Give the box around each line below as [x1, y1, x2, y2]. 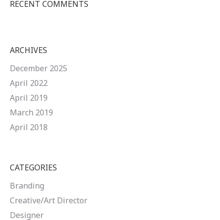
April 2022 [10, 78, 48, 88]
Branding [10, 180, 44, 191]
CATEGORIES [10, 162, 57, 173]
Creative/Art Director [10, 195, 87, 206]
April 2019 [10, 92, 48, 103]
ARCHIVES [10, 45, 47, 55]
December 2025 [10, 63, 67, 74]
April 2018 [10, 122, 48, 133]
